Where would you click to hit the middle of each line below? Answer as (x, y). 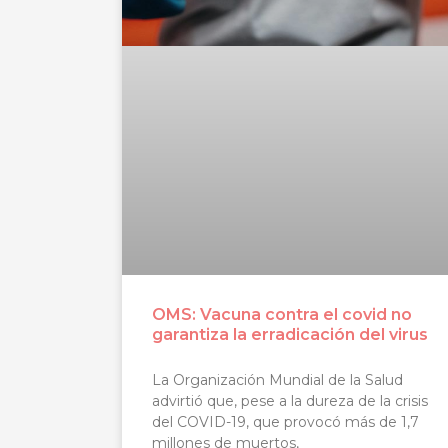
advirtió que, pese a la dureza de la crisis (290, 400)
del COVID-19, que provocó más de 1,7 (285, 421)
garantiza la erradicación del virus (290, 334)
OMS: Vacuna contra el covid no (282, 314)
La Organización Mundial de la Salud (277, 379)
